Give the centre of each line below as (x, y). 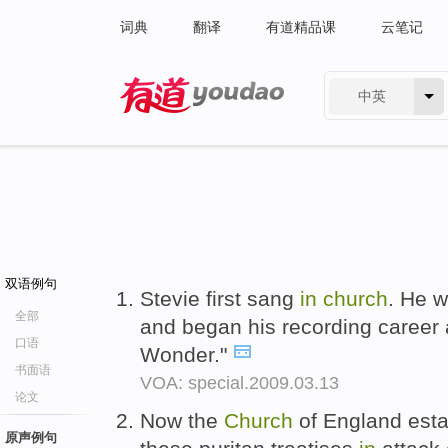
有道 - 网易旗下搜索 (182, 126)
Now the (182, 420)
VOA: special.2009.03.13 (239, 383)
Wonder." (186, 354)
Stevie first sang (220, 298)
